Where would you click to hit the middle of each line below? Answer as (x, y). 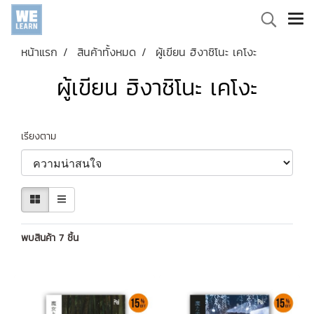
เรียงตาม (44, 136)
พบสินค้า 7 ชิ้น (50, 238)
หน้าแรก (39, 52)
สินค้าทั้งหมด (107, 52)
